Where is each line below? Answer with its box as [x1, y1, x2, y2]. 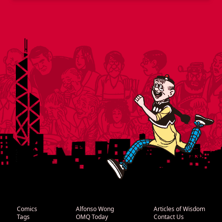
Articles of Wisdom [154, 205, 206, 214]
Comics [16, 205, 37, 214]
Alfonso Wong [76, 205, 114, 214]
